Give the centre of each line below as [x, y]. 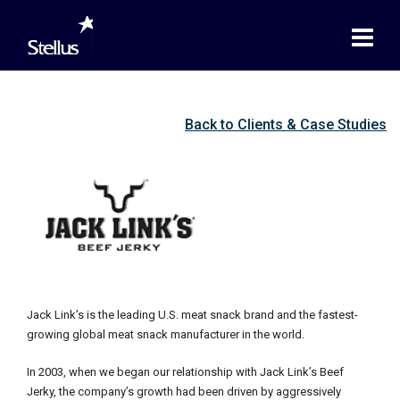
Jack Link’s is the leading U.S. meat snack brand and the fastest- [192, 315]
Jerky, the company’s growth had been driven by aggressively [184, 392]
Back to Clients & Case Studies [286, 125]
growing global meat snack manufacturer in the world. [166, 334]
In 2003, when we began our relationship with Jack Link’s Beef [185, 372]
